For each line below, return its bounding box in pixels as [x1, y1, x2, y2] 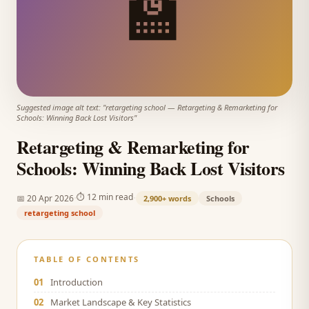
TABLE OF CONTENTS [34, 254, 140, 264]
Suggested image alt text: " [17, 102, 106, 112]
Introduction [50, 276, 103, 288]
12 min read [87, 190, 133, 203]
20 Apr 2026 [27, 192, 74, 204]
